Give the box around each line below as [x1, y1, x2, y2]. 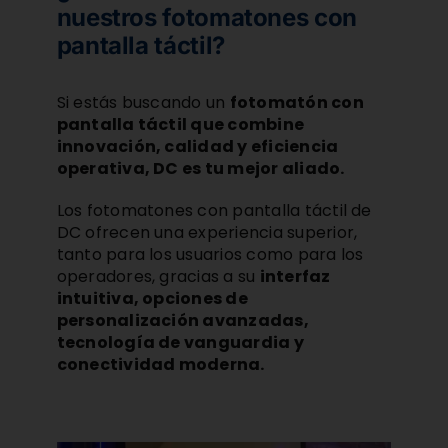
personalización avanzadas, [56, 308, 309, 332]
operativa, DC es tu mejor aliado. [56, 156, 345, 180]
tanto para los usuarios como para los [56, 242, 364, 266]
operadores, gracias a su [56, 264, 260, 288]
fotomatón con [229, 90, 364, 114]
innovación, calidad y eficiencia [56, 134, 339, 158]
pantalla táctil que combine [56, 112, 305, 136]
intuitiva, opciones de [56, 286, 248, 310]
